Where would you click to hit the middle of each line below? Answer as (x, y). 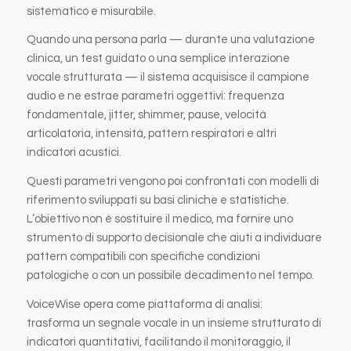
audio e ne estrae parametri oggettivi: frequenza (155, 96)
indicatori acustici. (74, 153)
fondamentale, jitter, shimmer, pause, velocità (146, 115)
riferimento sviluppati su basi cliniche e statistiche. (157, 200)
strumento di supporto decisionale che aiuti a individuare (174, 238)
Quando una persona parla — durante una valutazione (170, 40)
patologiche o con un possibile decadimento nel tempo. (170, 275)
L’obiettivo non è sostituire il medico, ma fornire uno (159, 219)
